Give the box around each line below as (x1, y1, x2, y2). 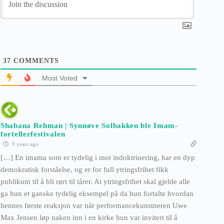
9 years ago (10, 141, 38, 147)
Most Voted (42, 74, 77, 82)
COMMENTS (11, 57, 59, 65)
